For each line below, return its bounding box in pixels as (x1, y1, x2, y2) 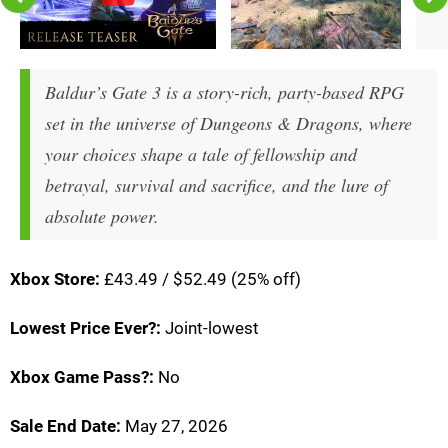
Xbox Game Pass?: (10, 366, 154, 387)
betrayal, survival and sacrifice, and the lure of (45, 172, 388, 197)
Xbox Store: (10, 268, 100, 289)
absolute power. (45, 203, 159, 228)
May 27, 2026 (121, 415, 228, 436)
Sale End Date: (10, 415, 121, 436)
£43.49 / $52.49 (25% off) (100, 268, 301, 289)
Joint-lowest (161, 317, 259, 338)
